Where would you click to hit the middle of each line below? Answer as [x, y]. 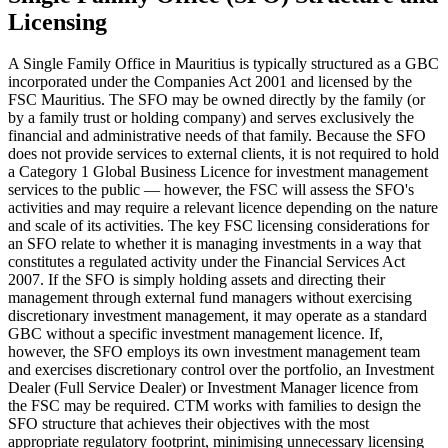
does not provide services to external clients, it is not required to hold [223, 154]
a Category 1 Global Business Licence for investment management [218, 172]
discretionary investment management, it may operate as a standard [217, 316]
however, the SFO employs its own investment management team [214, 352]
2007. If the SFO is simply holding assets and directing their [196, 280]
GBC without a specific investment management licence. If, [195, 334]
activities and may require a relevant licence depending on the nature [223, 208]
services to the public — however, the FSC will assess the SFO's [211, 190]
